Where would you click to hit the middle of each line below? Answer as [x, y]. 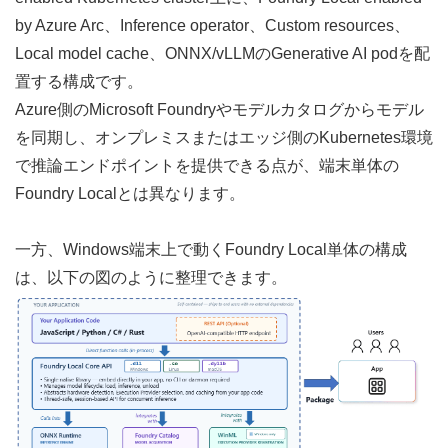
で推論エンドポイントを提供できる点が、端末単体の [207, 165]
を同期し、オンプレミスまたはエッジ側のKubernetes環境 [224, 137]
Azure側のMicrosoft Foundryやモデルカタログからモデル [219, 109]
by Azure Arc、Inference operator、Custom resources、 [212, 25]
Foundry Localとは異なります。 [130, 193]
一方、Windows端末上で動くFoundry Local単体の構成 [211, 249]
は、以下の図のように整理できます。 [151, 277]
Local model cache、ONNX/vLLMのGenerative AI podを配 [222, 53]
